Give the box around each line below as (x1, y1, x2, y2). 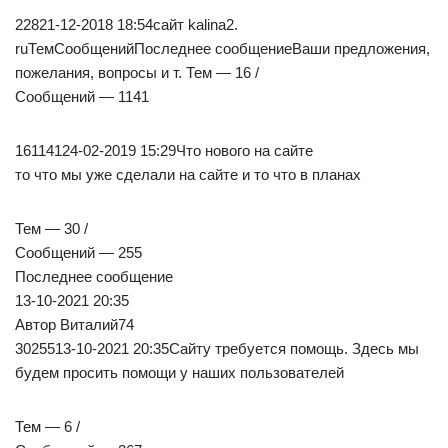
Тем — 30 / (15, 220, 88, 238)
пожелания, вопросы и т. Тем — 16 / (15, 64, 259, 82)
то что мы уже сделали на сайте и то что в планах (15, 166, 361, 184)
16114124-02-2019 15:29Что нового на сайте (15, 142, 313, 160)
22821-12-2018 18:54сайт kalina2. (15, 16, 238, 34)
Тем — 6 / (15, 418, 80, 436)
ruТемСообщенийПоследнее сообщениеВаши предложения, (15, 40, 430, 58)
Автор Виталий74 (15, 316, 134, 334)
